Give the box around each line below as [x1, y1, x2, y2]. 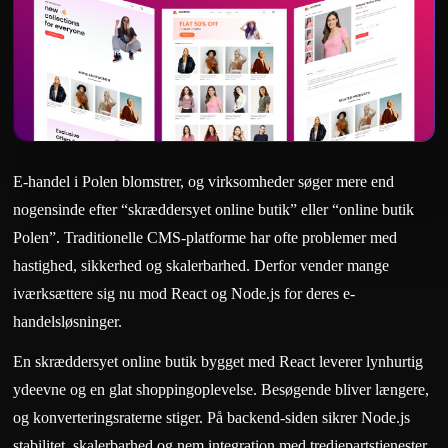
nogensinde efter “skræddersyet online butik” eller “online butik [13, 200, 415, 218]
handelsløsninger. [13, 312, 123, 330]
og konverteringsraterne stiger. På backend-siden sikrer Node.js [13, 408, 411, 426]
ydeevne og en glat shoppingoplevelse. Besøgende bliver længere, [13, 380, 430, 398]
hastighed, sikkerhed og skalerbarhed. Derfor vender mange [13, 256, 390, 274]
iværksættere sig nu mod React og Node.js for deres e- [13, 284, 356, 302]
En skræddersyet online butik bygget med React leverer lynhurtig [13, 352, 424, 370]
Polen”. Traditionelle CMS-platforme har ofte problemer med [13, 228, 398, 246]
